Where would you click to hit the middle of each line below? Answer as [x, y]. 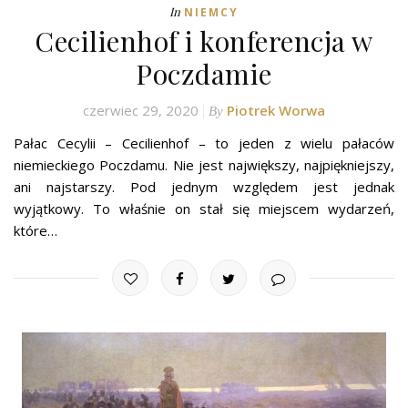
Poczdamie [204, 74]
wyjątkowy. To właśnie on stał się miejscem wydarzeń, [204, 209]
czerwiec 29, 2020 [141, 111]
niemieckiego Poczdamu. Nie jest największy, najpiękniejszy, [204, 165]
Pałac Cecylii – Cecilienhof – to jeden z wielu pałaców [204, 143]
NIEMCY [211, 13]
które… [36, 231]
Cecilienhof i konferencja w [204, 41]
